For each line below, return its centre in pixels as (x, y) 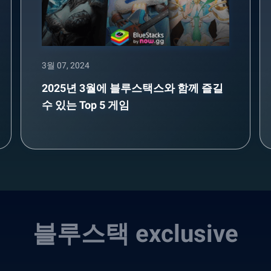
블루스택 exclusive (135, 234)
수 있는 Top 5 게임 (86, 105)
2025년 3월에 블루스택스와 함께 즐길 (132, 88)
